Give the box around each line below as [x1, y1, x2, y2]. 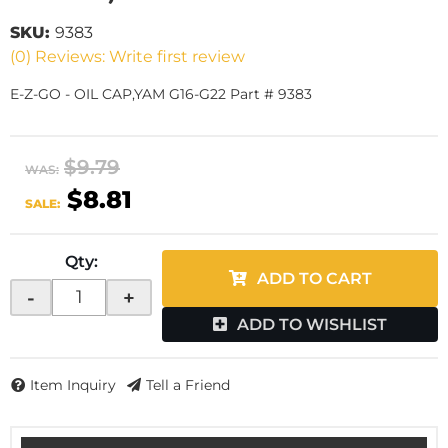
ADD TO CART [256, 269, 372, 288]
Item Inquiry [30, 376, 116, 395]
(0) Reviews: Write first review [10, 47, 245, 66]
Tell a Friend [146, 376, 230, 395]
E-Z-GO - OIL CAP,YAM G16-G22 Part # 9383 [10, 85, 312, 103]
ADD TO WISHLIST [237, 315, 387, 334]
